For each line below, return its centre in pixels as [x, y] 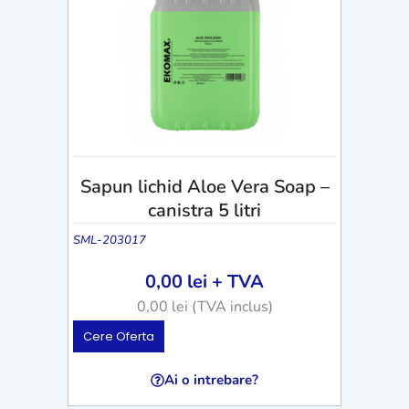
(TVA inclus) [230, 306]
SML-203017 [110, 240]
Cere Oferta [119, 336]
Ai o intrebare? [211, 379]
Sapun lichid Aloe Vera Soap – [204, 186]
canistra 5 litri [204, 210]
